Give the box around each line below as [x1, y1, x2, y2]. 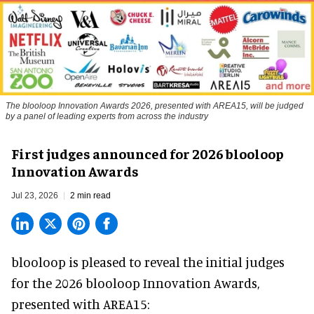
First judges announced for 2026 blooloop [11, 144, 284, 162]
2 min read [70, 190, 111, 200]
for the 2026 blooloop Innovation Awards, [11, 274, 259, 291]
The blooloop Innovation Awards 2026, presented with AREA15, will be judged [6, 100, 303, 111]
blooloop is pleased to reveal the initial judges [11, 253, 285, 270]
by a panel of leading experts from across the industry [6, 111, 208, 121]
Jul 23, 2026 [11, 190, 58, 200]
